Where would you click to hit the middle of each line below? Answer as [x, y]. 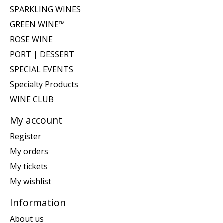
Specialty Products [44, 84]
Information [38, 203]
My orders [29, 152]
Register [26, 137]
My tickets [29, 167]
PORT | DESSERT [42, 55]
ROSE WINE [31, 40]
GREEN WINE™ [37, 25]
